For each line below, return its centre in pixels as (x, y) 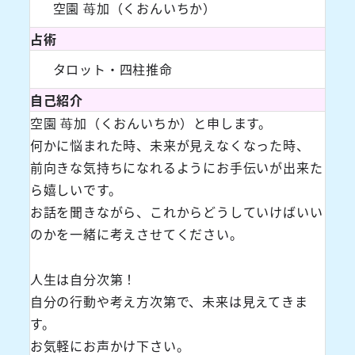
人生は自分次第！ (83, 279)
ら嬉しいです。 (76, 189)
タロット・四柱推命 (113, 69)
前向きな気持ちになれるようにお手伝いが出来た (176, 167)
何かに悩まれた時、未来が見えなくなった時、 (170, 145)
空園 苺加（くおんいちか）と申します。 (151, 122)
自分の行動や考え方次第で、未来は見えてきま (169, 301)
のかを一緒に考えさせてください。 (136, 233)
